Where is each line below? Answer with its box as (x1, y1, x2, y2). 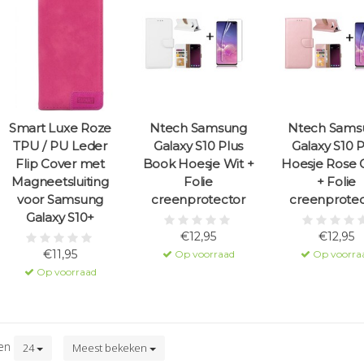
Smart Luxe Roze (8, 120, 112, 136)
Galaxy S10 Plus (153, 138, 244, 154)
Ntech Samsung (149, 120, 247, 136)
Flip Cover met (15, 156, 105, 172)
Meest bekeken (72, 340, 149, 356)
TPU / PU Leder (13, 138, 107, 154)
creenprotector (151, 192, 245, 208)
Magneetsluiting (11, 174, 109, 190)
